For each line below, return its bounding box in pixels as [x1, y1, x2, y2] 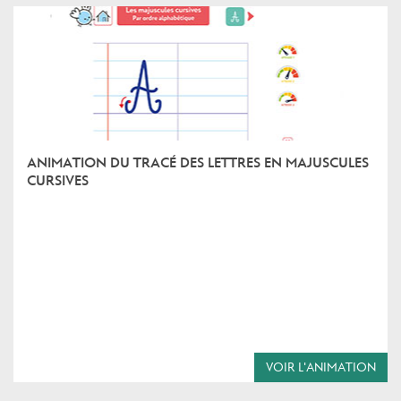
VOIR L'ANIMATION [266, 359, 376, 375]
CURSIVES [27, 172, 89, 189]
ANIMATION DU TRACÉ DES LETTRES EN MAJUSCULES [27, 154, 369, 171]
